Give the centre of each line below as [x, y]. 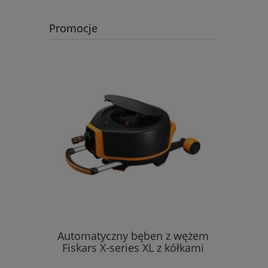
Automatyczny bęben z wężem [133, 235]
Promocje [73, 28]
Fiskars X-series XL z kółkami [133, 247]
